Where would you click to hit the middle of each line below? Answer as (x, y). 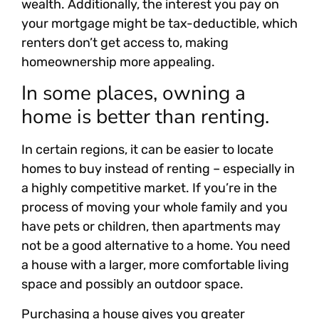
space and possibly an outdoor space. (132, 284)
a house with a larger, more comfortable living (155, 265)
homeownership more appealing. (118, 62)
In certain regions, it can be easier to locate (147, 150)
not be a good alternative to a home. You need (156, 246)
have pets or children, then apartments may (151, 227)
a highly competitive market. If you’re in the (149, 188)
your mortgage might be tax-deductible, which (159, 23)
